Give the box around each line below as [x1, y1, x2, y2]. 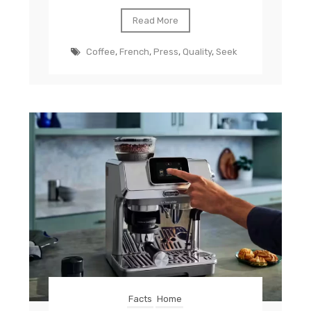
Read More [132, 15, 178, 26]
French [119, 47, 150, 58]
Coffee [86, 47, 116, 58]
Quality [183, 47, 212, 58]
